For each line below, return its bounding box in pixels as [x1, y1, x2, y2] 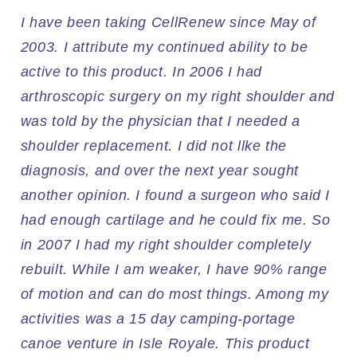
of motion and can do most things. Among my [20, 286, 329, 303]
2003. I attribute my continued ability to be [20, 39, 308, 56]
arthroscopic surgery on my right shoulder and [20, 88, 335, 105]
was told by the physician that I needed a [20, 113, 300, 130]
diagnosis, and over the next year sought [20, 163, 299, 179]
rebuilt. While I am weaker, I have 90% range [20, 261, 328, 278]
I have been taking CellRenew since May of [20, 14, 316, 31]
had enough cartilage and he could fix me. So [20, 212, 331, 229]
